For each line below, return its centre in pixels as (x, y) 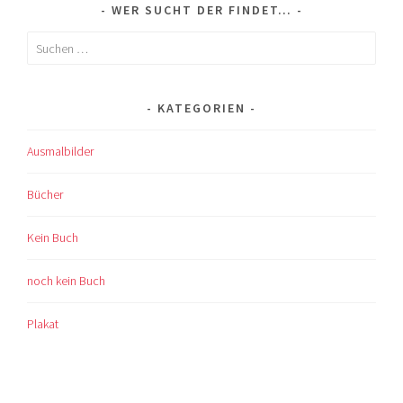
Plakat (43, 324)
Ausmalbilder (61, 152)
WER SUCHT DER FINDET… (201, 10)
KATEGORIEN (201, 108)
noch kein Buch (67, 281)
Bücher (45, 195)
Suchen (45, 42)
